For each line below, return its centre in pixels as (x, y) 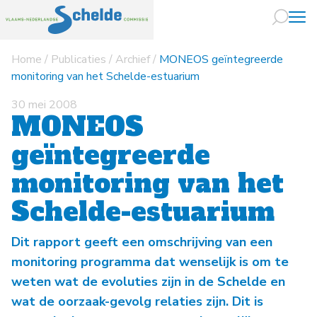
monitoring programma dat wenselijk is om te (150, 262)
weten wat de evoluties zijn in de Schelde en (148, 282)
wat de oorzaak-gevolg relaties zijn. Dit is (137, 301)
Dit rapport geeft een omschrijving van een (142, 242)
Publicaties (79, 59)
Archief (133, 59)
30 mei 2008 (44, 105)
